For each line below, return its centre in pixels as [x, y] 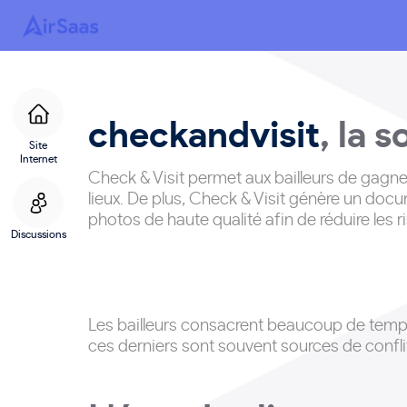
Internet [38, 159]
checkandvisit [204, 136]
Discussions [38, 234]
